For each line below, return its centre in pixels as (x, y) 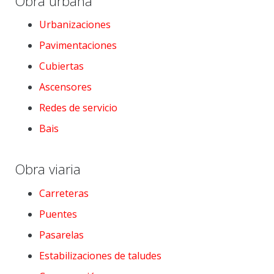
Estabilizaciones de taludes (100, 255)
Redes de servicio (78, 108)
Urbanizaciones (75, 25)
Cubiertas (61, 66)
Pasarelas (61, 235)
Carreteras (64, 193)
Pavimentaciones (78, 46)
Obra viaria (48, 169)
